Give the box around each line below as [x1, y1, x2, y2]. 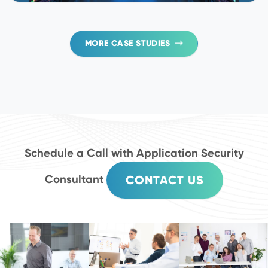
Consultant [44, 172, 106, 186]
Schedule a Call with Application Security [24, 145, 244, 160]
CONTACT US [125, 172, 205, 187]
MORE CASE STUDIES [84, 38, 170, 48]
